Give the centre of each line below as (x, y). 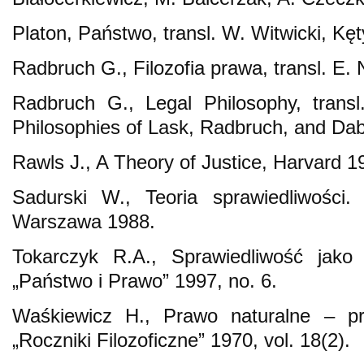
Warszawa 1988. (84, 221)
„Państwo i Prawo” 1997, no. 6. (145, 280)
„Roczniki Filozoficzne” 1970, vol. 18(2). (181, 340)
